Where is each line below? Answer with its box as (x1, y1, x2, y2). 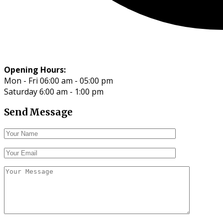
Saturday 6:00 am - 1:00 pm (4, 86, 104, 98)
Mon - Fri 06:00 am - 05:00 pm (4, 75, 113, 87)
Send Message (4, 106, 73, 118)
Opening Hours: (4, 64, 66, 76)
